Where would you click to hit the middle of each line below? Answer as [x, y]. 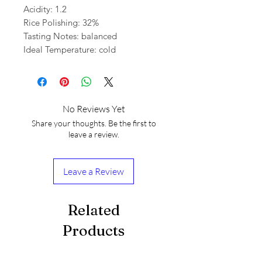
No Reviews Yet [94, 109]
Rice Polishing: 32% [61, 23]
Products [94, 231]
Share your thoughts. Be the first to [94, 123]
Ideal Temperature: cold [70, 50]
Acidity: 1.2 [45, 9]
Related [94, 210]
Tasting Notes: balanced [70, 36]
